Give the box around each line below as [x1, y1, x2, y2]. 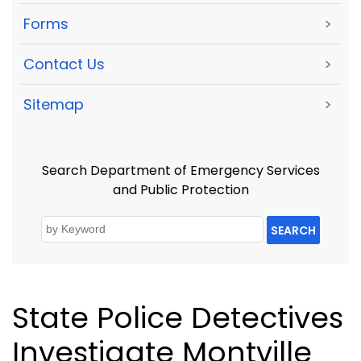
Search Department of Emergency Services [41, 160, 320, 180]
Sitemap [23, 94, 84, 115]
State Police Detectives [12, 297, 343, 339]
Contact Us [23, 54, 105, 75]
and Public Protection [112, 180, 249, 199]
